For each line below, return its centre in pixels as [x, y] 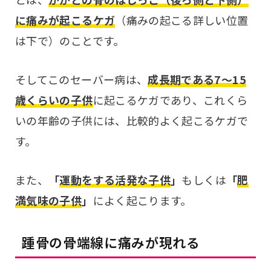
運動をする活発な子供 [115, 179]
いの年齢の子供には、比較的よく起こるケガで [132, 120]
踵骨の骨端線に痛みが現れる [111, 242]
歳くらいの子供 [54, 100]
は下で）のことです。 [70, 41]
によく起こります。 [142, 200]
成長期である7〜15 [197, 79]
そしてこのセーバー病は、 [82, 79]
